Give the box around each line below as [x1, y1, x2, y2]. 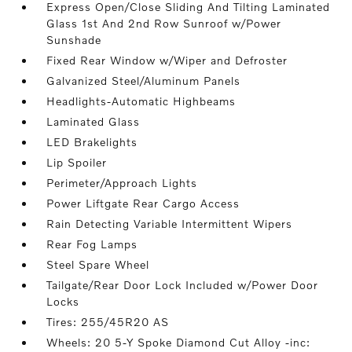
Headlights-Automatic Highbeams [46, 94, 236, 108]
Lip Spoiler [46, 156, 108, 169]
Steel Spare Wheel [46, 258, 150, 271]
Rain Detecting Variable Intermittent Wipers [46, 217, 293, 230]
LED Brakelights [46, 135, 138, 148]
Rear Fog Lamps [46, 237, 138, 251]
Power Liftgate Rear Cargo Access [46, 196, 240, 210]
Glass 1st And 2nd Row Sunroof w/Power [46, 16, 282, 30]
